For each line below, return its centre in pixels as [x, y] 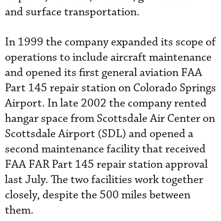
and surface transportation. [72, 12]
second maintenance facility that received [105, 149]
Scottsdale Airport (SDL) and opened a [99, 134]
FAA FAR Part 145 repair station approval [106, 165]
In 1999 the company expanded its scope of [110, 42]
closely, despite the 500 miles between [98, 195]
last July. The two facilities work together [104, 180]
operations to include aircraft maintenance [108, 57]
